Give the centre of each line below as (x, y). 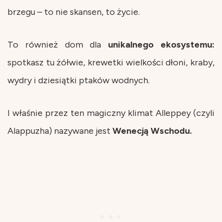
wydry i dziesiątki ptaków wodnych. (79, 80)
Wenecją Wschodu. (152, 131)
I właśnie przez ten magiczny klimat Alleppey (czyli (111, 113)
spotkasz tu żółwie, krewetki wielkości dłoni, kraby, (111, 62)
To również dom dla (55, 44)
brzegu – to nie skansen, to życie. (74, 12)
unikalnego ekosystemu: (158, 44)
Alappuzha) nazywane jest (60, 131)
